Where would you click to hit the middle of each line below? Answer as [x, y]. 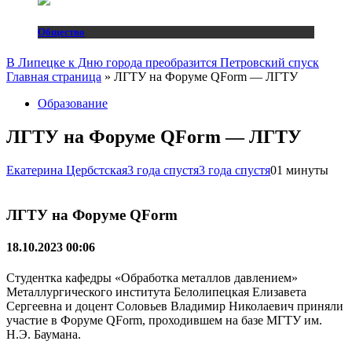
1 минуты [302, 170]
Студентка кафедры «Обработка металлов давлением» [152, 278]
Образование [73, 104]
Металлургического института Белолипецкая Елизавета [156, 292]
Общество [61, 32]
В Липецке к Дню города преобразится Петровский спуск [163, 63]
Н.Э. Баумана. [45, 335]
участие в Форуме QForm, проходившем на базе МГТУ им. [164, 321]
